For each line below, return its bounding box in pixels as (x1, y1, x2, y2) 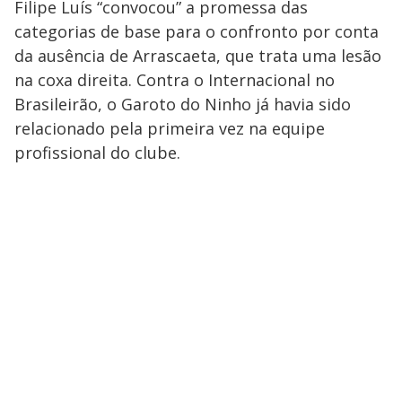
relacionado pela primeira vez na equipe (14, 118, 325, 140)
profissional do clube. (14, 142, 180, 164)
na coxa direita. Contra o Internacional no (14, 69, 335, 92)
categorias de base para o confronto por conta (14, 21, 379, 43)
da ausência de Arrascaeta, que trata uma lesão (14, 45, 381, 67)
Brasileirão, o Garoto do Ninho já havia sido (14, 93, 351, 116)
